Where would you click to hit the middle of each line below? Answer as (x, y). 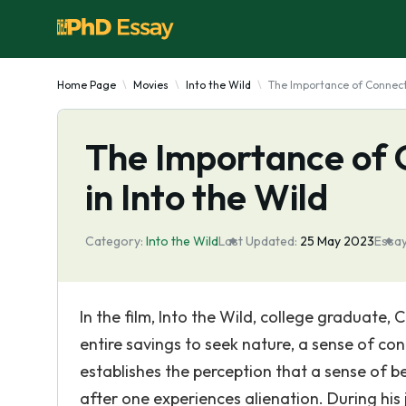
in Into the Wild (207, 197)
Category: (114, 241)
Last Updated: (258, 241)
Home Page (87, 85)
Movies (151, 85)
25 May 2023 (337, 241)
